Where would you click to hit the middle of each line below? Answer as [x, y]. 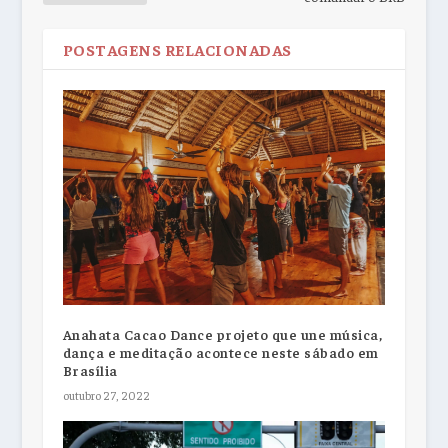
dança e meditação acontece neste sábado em [220, 352]
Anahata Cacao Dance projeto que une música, [222, 334]
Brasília [90, 370]
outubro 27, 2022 [106, 395]
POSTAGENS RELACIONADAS [177, 48]
